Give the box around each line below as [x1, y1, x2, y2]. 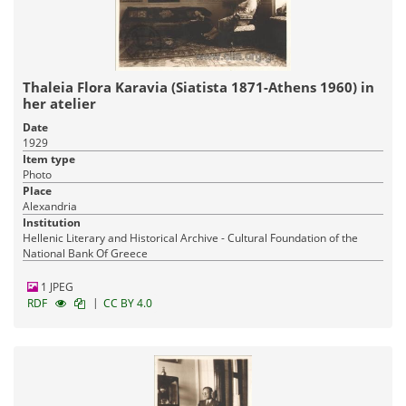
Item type [23, 150, 75, 167]
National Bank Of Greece [23, 245, 148, 261]
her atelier [23, 93, 96, 112]
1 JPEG [38, 278, 73, 295]
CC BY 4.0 [103, 295, 152, 311]
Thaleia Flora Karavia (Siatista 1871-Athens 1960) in [23, 77, 374, 96]
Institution [23, 214, 81, 230]
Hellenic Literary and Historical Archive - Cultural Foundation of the [23, 229, 358, 246]
